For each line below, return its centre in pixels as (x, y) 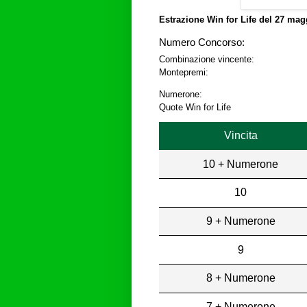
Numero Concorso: (202, 43)
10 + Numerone (241, 164)
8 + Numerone (241, 278)
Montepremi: (184, 73)
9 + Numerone (241, 221)
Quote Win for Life (195, 108)
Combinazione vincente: (207, 60)
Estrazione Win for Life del (217, 20)
